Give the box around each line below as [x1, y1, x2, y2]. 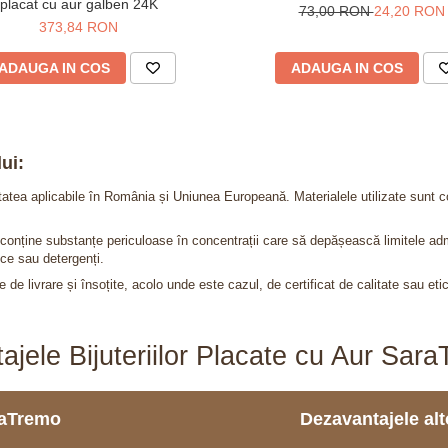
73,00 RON [298, 3, 374, 19]
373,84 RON [39, 19, 118, 35]
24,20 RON [373, 3, 445, 19]
